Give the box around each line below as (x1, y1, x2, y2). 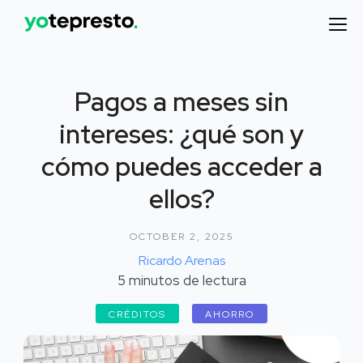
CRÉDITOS (109, 308, 166, 321)
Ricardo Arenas (138, 252, 225, 269)
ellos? (148, 181, 215, 216)
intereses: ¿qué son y (59, 117, 304, 152)
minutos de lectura (125, 271, 246, 289)
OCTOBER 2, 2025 (129, 230, 234, 243)
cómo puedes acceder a (41, 149, 322, 184)
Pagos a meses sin (75, 84, 288, 119)
